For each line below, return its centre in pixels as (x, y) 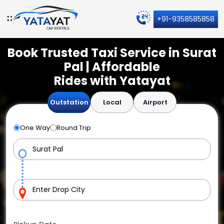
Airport (155, 102)
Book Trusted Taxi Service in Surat (112, 52)
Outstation (69, 102)
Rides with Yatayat (112, 80)
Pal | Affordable (112, 66)
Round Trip (74, 127)
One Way (35, 127)
